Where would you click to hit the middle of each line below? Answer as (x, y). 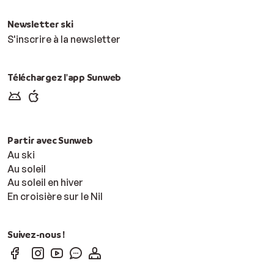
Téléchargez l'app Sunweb (65, 77)
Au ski (21, 155)
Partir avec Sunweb (50, 140)
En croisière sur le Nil (55, 196)
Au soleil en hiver (45, 183)
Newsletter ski (40, 24)
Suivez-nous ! (36, 234)
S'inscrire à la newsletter (64, 39)
